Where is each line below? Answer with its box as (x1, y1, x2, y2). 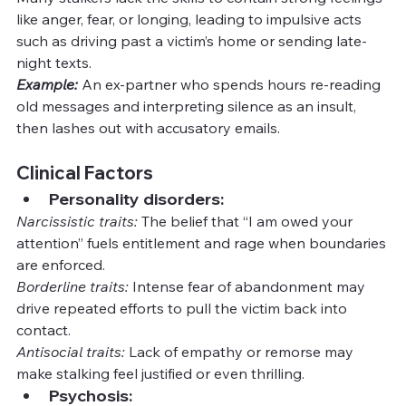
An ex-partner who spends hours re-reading (82, 74, 384, 93)
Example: (16, 74, 78, 93)
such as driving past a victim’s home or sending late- (16, 31, 367, 50)
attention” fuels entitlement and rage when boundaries (16, 233, 390, 252)
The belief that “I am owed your (138, 211, 356, 230)
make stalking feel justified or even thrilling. (16, 363, 304, 382)
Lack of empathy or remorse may (125, 342, 357, 361)
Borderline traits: (16, 276, 129, 295)
